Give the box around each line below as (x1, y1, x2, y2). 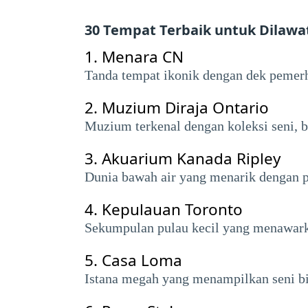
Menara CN (102, 46, 184, 67)
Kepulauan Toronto (102, 199, 243, 220)
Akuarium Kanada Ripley (102, 148, 280, 169)
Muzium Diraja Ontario (102, 97, 269, 118)
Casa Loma (102, 250, 182, 271)
